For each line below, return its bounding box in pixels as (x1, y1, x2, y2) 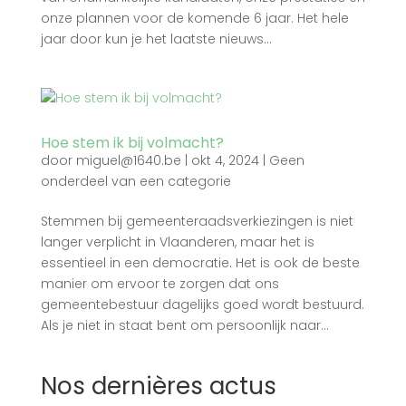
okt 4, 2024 (190, 150, 259, 169)
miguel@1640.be (75, 150, 181, 169)
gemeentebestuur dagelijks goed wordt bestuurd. (40, 295, 364, 314)
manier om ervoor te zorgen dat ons (40, 274, 279, 293)
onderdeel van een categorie (40, 171, 231, 190)
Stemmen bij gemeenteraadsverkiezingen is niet (40, 211, 353, 230)
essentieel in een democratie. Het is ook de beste (40, 253, 360, 272)
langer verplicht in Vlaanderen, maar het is (40, 232, 314, 251)
